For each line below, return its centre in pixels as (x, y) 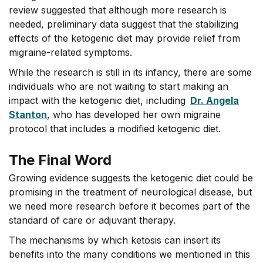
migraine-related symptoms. (70, 52)
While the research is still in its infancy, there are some (130, 72)
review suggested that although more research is (118, 10)
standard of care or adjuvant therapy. (92, 220)
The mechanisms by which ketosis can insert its (115, 240)
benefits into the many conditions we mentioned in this (129, 254)
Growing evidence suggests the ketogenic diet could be (131, 178)
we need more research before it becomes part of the (129, 206)
